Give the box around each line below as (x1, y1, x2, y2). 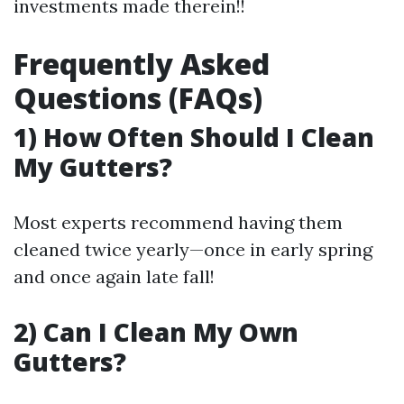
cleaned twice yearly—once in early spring (14, 238, 372, 261)
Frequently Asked (14, 44, 270, 83)
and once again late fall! (14, 265, 215, 288)
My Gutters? (14, 150, 172, 184)
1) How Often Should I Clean (14, 120, 374, 154)
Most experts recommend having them (14, 211, 343, 234)
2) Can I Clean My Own (14, 315, 298, 349)
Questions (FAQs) (14, 78, 262, 117)
